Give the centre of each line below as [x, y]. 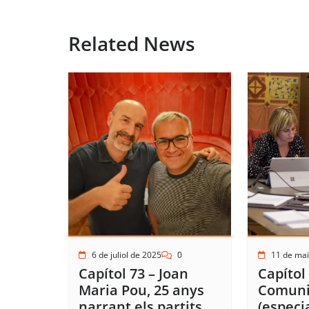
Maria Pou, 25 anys [141, 290]
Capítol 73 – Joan [133, 274]
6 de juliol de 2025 [127, 255]
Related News [132, 44]
